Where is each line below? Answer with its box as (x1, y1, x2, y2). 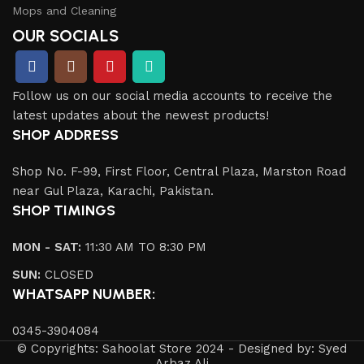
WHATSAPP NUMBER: (12, 285, 155, 304)
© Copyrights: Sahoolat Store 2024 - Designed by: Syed (17, 341, 347, 357)
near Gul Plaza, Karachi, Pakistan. (12, 184, 214, 199)
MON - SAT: (12, 240, 81, 255)
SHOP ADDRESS (12, 126, 119, 145)
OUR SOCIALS (12, 26, 119, 46)
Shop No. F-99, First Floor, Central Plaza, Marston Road (12, 164, 346, 180)
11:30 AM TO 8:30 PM (81, 240, 206, 255)
